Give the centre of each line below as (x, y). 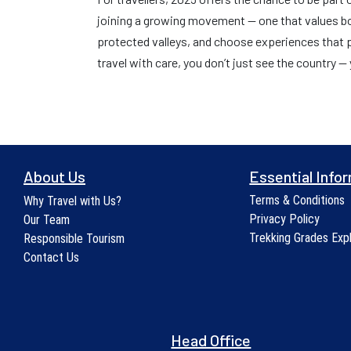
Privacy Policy (285, 219)
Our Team (47, 220)
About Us (54, 176)
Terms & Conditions (297, 200)
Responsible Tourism (74, 239)
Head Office (211, 340)
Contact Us (51, 257)
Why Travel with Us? (72, 201)
